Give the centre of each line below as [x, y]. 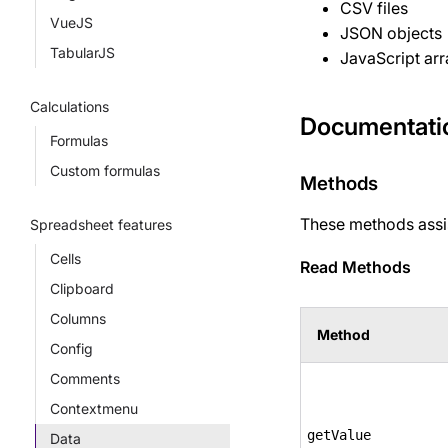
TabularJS [82, 52]
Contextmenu [94, 408]
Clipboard [82, 288]
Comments [85, 378]
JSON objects [391, 33]
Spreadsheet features [101, 224]
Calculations [69, 106]
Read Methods [355, 267]
